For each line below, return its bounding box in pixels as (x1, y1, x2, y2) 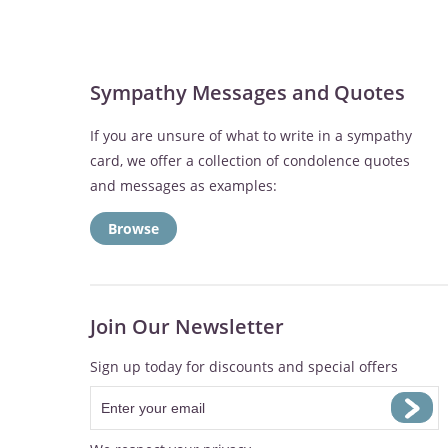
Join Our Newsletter (90, 312, 284, 341)
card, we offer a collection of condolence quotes (90, 150, 410, 170)
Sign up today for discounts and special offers (90, 357, 398, 377)
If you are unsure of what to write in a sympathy (90, 125, 412, 145)
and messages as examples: (90, 175, 277, 195)
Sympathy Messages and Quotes (90, 78, 405, 107)
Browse (108, 219, 159, 239)
